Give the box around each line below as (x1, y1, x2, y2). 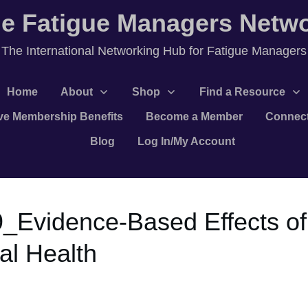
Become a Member (146, 111, 243, 122)
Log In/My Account (137, 135, 235, 147)
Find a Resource (199, 86, 286, 98)
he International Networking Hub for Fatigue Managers (9, 44, 307, 58)
